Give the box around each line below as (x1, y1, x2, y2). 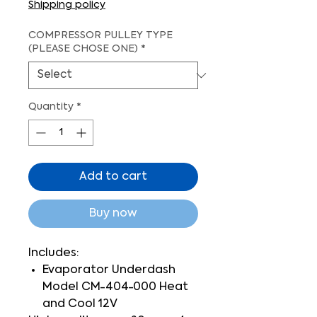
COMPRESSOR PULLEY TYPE (28, 31, 173, 40)
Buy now (89, 208, 137, 219)
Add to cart (79, 171, 147, 183)
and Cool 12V (42, 299, 117, 310)
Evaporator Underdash (42, 265, 175, 276)
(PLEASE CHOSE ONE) (28, 45, 138, 54)
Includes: (28, 248, 79, 259)
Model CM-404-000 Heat (42, 282, 188, 293)
